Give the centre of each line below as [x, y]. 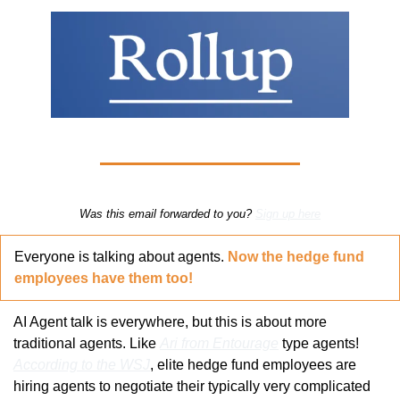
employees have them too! [104, 278]
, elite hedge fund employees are [253, 364]
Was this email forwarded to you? [167, 213]
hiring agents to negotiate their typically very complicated [192, 386]
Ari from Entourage [219, 343]
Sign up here [288, 213]
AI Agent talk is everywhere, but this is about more [170, 321]
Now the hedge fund [296, 256]
